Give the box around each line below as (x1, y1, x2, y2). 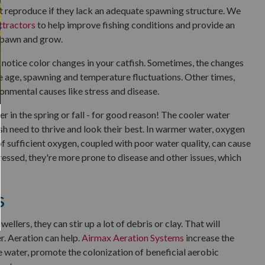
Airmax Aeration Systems (82, 232, 184, 243)
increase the (184, 232, 234, 243)
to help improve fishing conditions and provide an (35, 19, 235, 30)
